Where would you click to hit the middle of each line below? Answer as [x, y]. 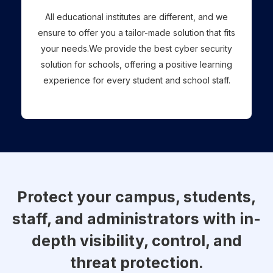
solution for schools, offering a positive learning [136, 65]
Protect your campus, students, [136, 197]
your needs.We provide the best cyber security [136, 49]
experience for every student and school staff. [136, 80]
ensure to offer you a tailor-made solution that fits [136, 33]
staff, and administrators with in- [136, 219]
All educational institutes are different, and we [136, 17]
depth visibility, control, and [136, 241]
